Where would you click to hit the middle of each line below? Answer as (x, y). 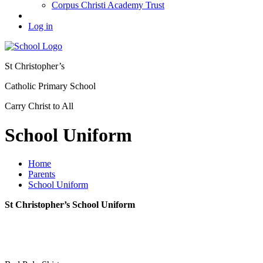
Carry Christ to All (39, 106)
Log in (41, 26)
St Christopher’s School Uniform (70, 205)
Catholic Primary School (50, 86)
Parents (42, 174)
